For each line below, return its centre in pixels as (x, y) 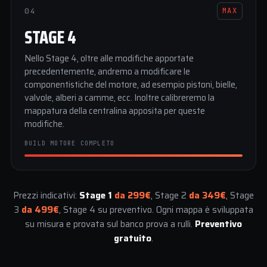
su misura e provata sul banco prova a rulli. (110, 224)
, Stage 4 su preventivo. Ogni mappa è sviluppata (156, 210)
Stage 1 (97, 195)
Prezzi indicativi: (46, 195)
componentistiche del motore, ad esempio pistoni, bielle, (131, 85)
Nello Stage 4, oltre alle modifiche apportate (109, 58)
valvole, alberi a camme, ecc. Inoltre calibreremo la (119, 98)
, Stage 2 (170, 195)
